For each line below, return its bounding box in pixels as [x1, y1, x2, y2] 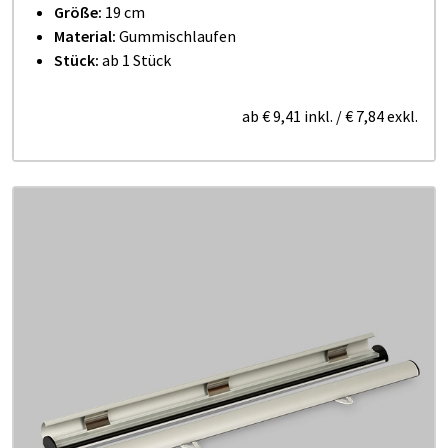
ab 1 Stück [102, 49, 171, 70]
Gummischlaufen [119, 25, 236, 46]
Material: [54, 25, 119, 46]
